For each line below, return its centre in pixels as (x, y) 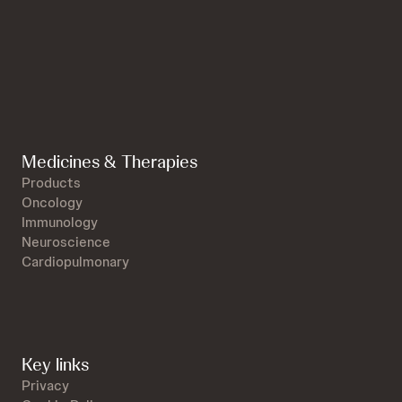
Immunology (60, 223)
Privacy (45, 386)
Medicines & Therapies (109, 162)
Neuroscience (66, 242)
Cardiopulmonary (75, 262)
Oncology (52, 203)
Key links (55, 365)
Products (51, 183)
